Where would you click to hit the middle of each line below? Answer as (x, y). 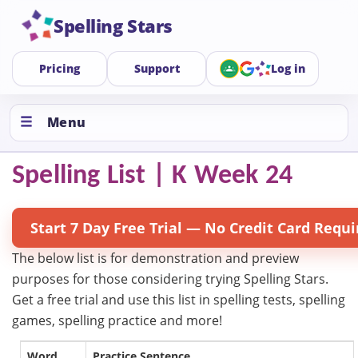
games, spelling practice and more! (117, 320)
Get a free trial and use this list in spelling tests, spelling (179, 300)
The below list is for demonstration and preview (155, 258)
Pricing (59, 68)
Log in (288, 68)
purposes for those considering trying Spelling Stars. (170, 279)
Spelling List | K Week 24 (152, 176)
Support (157, 68)
